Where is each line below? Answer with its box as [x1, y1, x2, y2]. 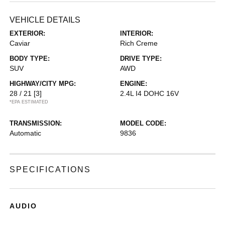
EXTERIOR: [10, 29, 46, 37]
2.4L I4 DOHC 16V [120, 89, 179, 97]
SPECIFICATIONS [10, 165, 91, 174]
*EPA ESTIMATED [10, 99, 49, 104]
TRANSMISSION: [10, 119, 62, 127]
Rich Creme [120, 39, 158, 47]
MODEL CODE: [120, 119, 166, 127]
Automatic [10, 129, 42, 137]
